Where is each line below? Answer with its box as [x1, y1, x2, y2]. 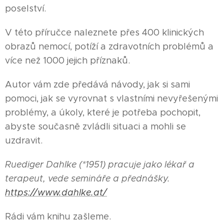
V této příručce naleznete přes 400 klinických [5, 26, 204, 38]
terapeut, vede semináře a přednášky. [5, 172, 170, 184]
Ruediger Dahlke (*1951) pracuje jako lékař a [5, 158, 194, 170]
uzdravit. [5, 134, 42, 146]
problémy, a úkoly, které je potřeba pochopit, [5, 106, 200, 118]
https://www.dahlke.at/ [5, 186, 107, 198]
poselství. [5, 2, 46, 14]
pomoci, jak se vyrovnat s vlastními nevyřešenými [5, 92, 218, 104]
